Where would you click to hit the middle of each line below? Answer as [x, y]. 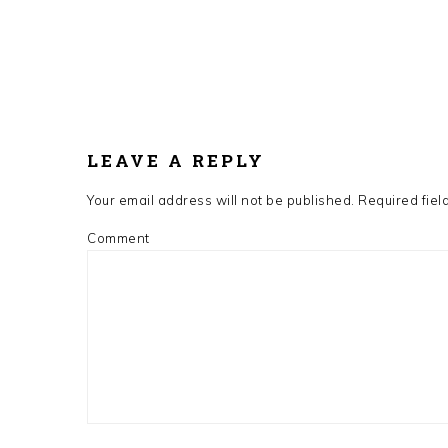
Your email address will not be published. [221, 199]
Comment [118, 237]
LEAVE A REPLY [176, 160]
